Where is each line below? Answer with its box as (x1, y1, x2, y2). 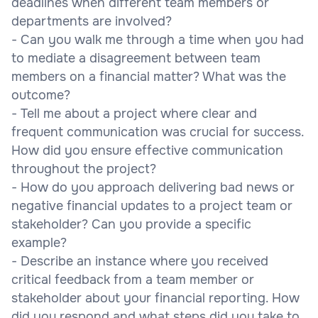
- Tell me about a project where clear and (11, 105, 257, 121)
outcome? (11, 87, 70, 103)
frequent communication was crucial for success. (11, 124, 304, 140)
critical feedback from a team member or (11, 271, 254, 287)
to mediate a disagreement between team (11, 50, 261, 66)
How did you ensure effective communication (11, 142, 283, 158)
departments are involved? (11, 13, 172, 29)
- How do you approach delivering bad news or (11, 179, 295, 195)
